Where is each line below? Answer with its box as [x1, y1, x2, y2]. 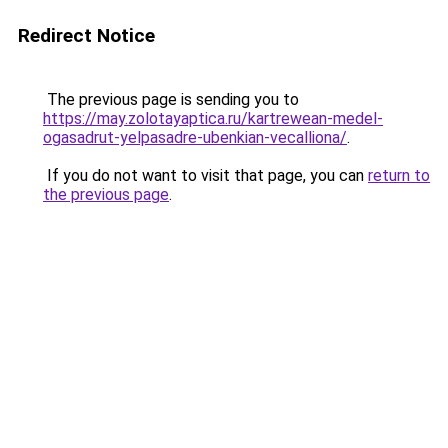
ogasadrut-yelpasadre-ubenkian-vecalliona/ [43, 128, 347, 147]
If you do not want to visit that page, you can [43, 166, 368, 185]
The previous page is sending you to [43, 90, 299, 109]
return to [368, 166, 430, 185]
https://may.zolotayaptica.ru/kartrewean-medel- [43, 109, 383, 128]
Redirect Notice [18, 24, 155, 47]
